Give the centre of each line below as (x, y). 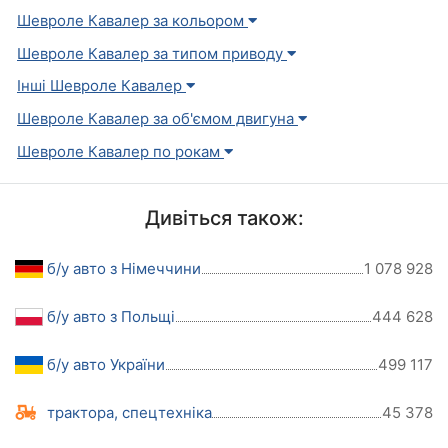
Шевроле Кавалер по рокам (120, 151)
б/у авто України (105, 364)
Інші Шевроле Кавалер (101, 86)
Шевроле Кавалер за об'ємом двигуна (157, 119)
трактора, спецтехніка (129, 412)
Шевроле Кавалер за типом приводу (152, 53)
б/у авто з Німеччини (123, 268)
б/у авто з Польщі (110, 316)
